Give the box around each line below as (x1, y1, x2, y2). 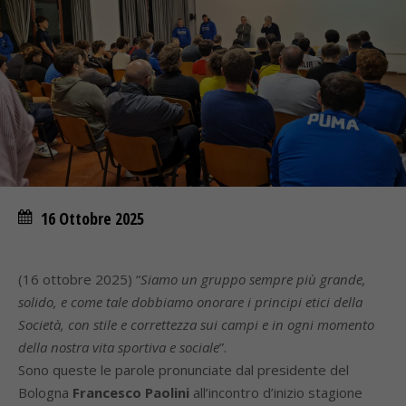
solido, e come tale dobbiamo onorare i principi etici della (18, 293, 362, 311)
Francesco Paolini (72, 383, 189, 401)
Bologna (18, 383, 72, 401)
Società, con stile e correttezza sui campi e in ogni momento (18, 315, 374, 333)
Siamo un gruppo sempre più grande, (140, 270, 366, 288)
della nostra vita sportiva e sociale (18, 338, 219, 356)
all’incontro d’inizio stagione (189, 383, 362, 401)
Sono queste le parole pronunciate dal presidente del (18, 361, 349, 379)
